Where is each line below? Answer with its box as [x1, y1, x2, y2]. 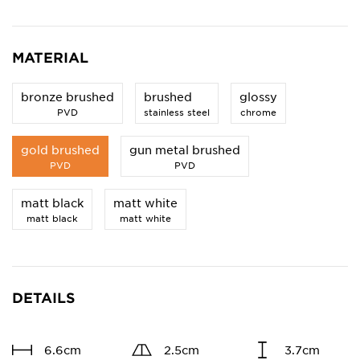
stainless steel [144, 106, 210, 118]
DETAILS [12, 289, 75, 307]
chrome [240, 106, 276, 118]
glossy [239, 89, 277, 104]
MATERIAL [12, 49, 88, 67]
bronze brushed [21, 89, 114, 104]
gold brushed [21, 142, 100, 157]
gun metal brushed [129, 142, 240, 157]
